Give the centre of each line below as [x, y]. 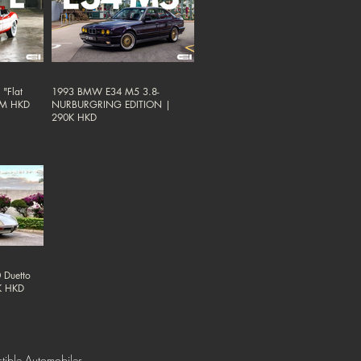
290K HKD [74, 118]
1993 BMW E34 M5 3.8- [106, 92]
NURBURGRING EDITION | [111, 105]
